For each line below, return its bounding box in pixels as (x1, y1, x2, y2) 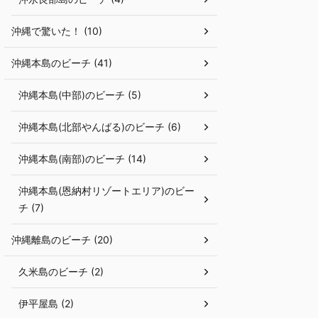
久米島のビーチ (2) (18, 265, 104, 278)
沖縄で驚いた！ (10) (11, 25, 102, 37)
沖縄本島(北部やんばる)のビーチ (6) (18, 121, 181, 133)
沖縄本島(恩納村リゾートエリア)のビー (18, 185, 194, 197)
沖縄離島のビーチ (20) (11, 234, 113, 246)
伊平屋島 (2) (18, 297, 74, 309)
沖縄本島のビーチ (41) (11, 57, 112, 69)
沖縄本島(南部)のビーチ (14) (18, 153, 146, 165)
